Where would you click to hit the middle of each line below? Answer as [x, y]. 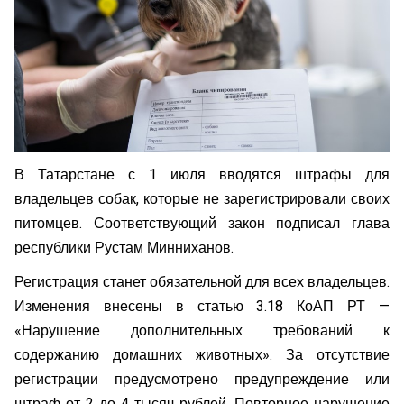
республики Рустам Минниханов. [124, 248]
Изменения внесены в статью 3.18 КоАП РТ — [202, 307]
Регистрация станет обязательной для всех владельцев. [202, 283]
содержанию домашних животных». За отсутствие [202, 356]
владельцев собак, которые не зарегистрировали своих [202, 199]
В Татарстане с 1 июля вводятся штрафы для [202, 174]
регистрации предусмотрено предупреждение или [202, 380]
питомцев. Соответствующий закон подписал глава [202, 223]
